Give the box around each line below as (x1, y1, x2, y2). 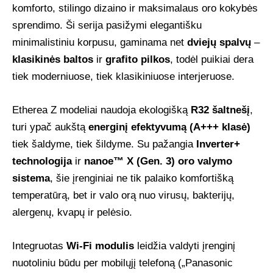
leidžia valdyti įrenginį (134, 239, 235, 252)
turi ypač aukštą (12, 121, 88, 133)
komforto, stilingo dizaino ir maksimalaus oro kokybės (12, 2, 258, 14)
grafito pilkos (105, 53, 170, 65)
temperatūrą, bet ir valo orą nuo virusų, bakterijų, (12, 189, 235, 201)
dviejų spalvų (187, 36, 251, 48)
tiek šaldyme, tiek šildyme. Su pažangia (12, 138, 196, 150)
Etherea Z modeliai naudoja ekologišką (12, 104, 191, 116)
